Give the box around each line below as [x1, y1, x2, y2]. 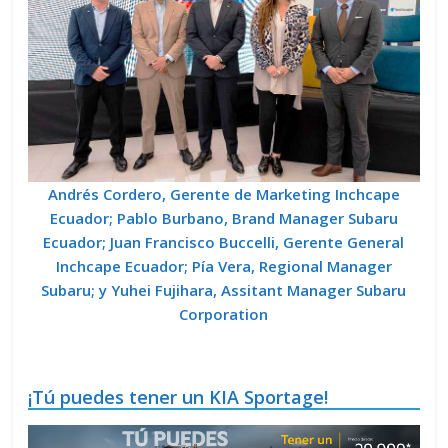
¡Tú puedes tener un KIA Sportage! [28, 384, 329, 409]
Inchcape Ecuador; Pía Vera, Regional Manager [55, 255, 392, 276]
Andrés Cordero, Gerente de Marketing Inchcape [47, 183, 400, 204]
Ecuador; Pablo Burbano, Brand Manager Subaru [49, 207, 398, 228]
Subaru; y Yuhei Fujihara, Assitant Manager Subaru [41, 279, 407, 300]
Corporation [179, 303, 269, 324]
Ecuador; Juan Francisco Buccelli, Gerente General [43, 231, 405, 252]
